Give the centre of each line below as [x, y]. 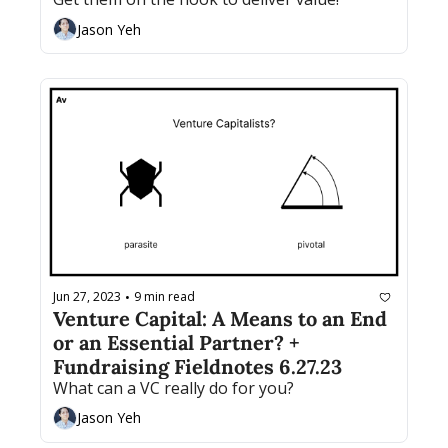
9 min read [164, 297]
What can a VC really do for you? [173, 387]
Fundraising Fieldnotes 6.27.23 [197, 366]
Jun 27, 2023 [87, 297]
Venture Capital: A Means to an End [220, 318]
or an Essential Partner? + [176, 342]
